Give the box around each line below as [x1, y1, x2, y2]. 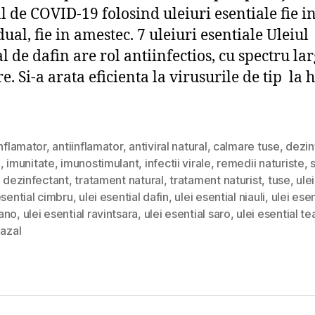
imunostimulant [60, 156, 139, 171]
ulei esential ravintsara [22, 207, 139, 221]
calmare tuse [213, 139, 280, 154]
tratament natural [75, 173, 164, 188]
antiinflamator [52, 139, 123, 154]
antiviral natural [129, 139, 207, 154]
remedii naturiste [217, 156, 304, 171]
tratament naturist [169, 173, 262, 188]
